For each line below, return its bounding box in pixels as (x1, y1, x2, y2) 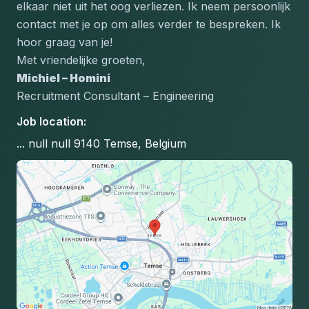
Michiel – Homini (17, 71, 110, 85)
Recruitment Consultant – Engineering (17, 89, 214, 103)
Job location (17, 114, 83, 128)
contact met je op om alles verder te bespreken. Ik (17, 17, 281, 31)
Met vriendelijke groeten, (17, 53, 146, 67)
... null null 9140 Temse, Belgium (17, 137, 186, 150)
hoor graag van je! (17, 35, 112, 49)
